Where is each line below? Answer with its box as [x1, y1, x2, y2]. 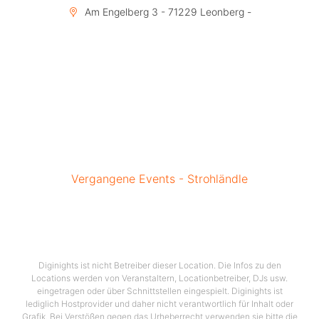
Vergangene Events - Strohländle [71, 172, 248, 186]
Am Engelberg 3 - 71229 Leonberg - [81, 6, 251, 18]
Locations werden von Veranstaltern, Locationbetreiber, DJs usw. [31, 273, 288, 283]
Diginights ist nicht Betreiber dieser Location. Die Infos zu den [38, 260, 281, 271]
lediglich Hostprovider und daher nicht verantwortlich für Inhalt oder [26, 298, 293, 309]
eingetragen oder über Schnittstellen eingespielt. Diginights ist [36, 286, 283, 296]
